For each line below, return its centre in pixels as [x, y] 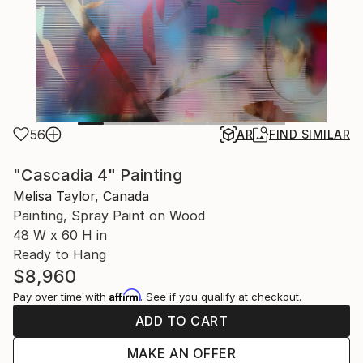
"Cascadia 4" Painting [98, 175]
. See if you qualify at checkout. [221, 297]
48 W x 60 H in [60, 235]
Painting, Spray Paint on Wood [109, 216]
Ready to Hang [60, 254]
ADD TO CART [181, 321]
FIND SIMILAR [310, 134]
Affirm [125, 295]
